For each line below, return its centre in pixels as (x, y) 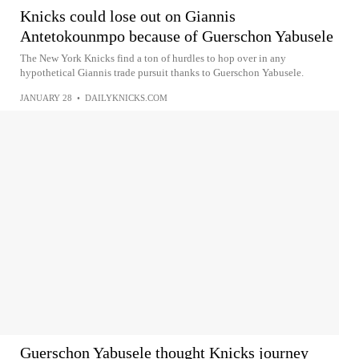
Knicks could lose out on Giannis (128, 16)
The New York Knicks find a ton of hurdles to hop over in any (153, 58)
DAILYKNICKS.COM (126, 98)
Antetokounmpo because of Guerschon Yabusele (177, 36)
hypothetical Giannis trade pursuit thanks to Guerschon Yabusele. (162, 73)
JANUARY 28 (46, 98)
